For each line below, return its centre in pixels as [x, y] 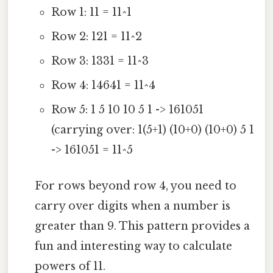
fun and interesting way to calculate [134, 246]
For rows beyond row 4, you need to [136, 186]
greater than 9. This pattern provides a [143, 226]
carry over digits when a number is [133, 206]
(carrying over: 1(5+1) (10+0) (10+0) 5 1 [152, 130]
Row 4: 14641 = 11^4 [103, 86]
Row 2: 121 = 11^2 [96, 37]
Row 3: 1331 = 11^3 [100, 61]
